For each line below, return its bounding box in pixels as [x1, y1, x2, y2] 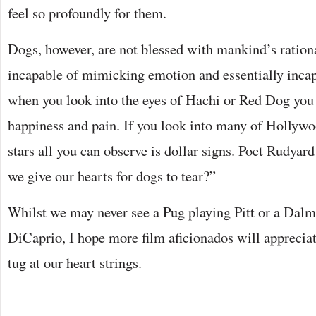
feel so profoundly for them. [8, 3, 166, 23]
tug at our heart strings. [8, 253, 142, 272]
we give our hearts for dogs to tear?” [8, 166, 216, 186]
